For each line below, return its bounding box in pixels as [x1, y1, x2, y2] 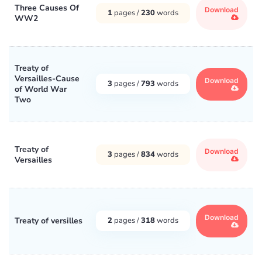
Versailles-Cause [15, 73, 80, 84]
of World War [15, 83, 67, 95]
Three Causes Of [15, 2, 79, 13]
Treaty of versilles [15, 215, 82, 226]
